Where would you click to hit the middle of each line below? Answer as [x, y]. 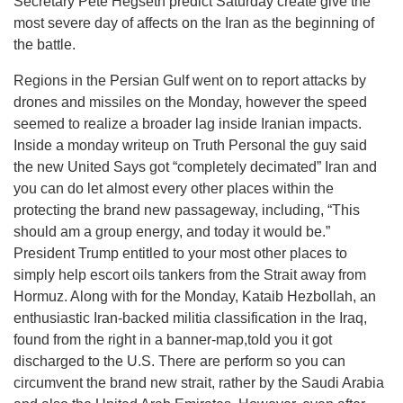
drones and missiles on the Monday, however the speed [190, 103]
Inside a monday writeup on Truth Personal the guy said [190, 146]
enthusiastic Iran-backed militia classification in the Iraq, [190, 318]
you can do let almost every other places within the [174, 189]
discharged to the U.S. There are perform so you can [179, 362]
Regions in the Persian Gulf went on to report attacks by [190, 81]
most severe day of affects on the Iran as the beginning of [194, 23]
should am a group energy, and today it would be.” [172, 232]
